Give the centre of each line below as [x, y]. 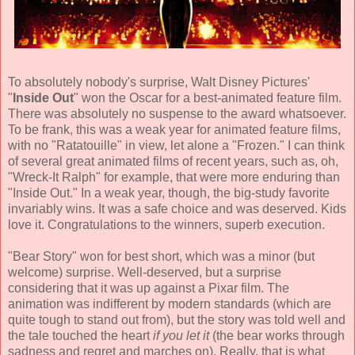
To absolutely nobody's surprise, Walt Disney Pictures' [159, 82]
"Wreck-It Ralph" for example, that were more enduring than [174, 177]
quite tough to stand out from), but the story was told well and [177, 319]
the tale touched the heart [80, 335]
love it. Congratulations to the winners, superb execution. [166, 224]
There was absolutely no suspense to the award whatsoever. [177, 113]
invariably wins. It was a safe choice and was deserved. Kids [177, 208]
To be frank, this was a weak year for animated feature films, [174, 129]
